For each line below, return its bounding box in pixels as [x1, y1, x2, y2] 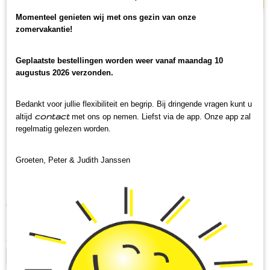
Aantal [6, 233, 34, 243]
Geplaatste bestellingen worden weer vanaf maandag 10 [16, 56, 223, 65]
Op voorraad [14, 217, 80, 227]
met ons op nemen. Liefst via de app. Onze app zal [69, 112, 251, 121]
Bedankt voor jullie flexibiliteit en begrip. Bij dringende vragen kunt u [16, 99, 252, 108]
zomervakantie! [16, 25, 72, 34]
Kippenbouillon [6, 168, 144, 187]
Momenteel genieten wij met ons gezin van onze [16, 13, 196, 22]
